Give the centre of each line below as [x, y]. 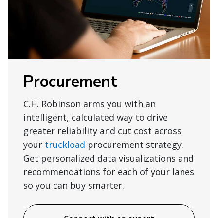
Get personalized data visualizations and [109, 158]
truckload [65, 145]
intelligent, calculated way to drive [96, 118]
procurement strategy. [134, 145]
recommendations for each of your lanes [109, 172]
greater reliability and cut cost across [102, 131]
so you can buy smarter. [74, 186]
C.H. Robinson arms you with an [90, 104]
